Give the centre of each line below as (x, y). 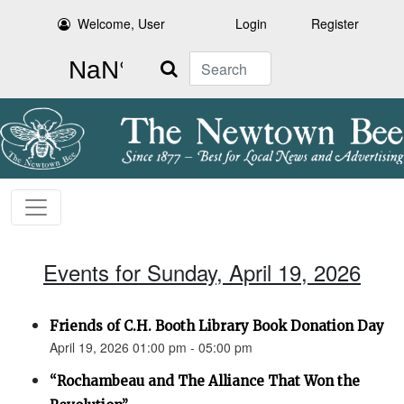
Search (169, 61)
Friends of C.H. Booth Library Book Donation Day (217, 326)
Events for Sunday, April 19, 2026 (202, 272)
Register (335, 23)
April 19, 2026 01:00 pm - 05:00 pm (151, 348)
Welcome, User (122, 23)
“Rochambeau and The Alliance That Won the (205, 381)
